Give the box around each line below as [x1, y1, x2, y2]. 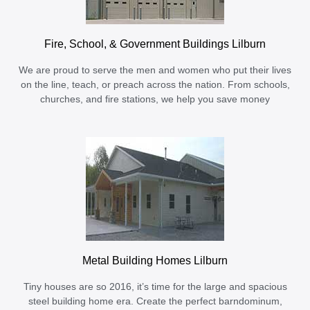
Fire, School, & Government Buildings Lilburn [44, 37, 266, 51]
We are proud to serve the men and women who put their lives [19, 65, 291, 76]
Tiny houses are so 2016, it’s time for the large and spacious [23, 282, 287, 293]
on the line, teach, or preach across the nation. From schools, [20, 80, 290, 91]
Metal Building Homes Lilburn [82, 254, 228, 267]
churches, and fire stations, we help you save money [40, 94, 270, 105]
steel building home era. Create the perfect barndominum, [28, 296, 282, 307]
